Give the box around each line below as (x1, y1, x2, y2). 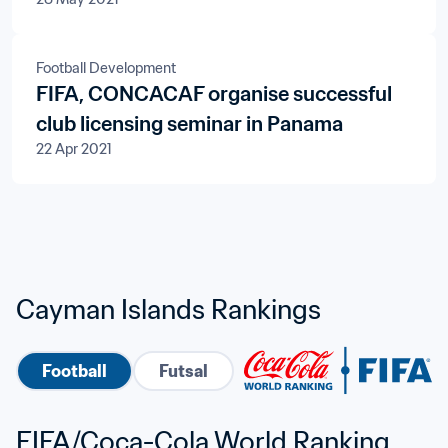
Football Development (36, 59, 176, 77)
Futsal (159, 360, 208, 381)
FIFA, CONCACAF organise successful (36, 81, 392, 107)
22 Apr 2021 (36, 140, 112, 158)
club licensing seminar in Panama (36, 111, 343, 137)
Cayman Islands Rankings (16, 292, 321, 326)
